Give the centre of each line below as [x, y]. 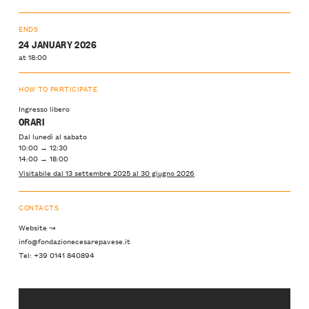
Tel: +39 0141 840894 [57, 255]
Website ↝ [37, 227]
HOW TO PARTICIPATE [58, 88]
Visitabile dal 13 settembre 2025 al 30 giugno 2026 [107, 172]
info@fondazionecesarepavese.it [74, 241]
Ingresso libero [44, 109]
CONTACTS [39, 207]
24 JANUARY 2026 [58, 44]
